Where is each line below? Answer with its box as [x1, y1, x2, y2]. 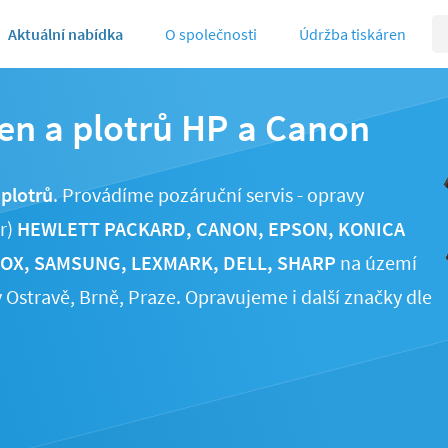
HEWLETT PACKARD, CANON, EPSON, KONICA [17, 216, 405, 241]
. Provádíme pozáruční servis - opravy [53, 182, 364, 207]
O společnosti [165, 24, 257, 44]
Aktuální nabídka [8, 24, 123, 44]
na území [336, 250, 417, 275]
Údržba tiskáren [299, 24, 406, 44]
